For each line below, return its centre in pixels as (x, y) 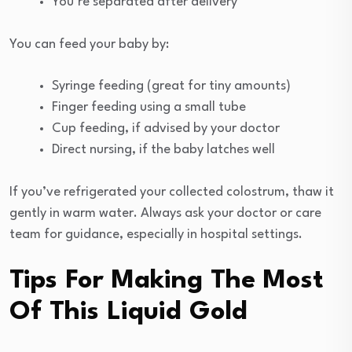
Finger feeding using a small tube (149, 108)
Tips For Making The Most (167, 281)
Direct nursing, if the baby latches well (163, 150)
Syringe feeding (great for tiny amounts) (171, 86)
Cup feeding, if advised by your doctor (166, 129)
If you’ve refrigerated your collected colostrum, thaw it (172, 192)
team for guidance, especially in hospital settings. (156, 235)
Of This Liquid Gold (128, 313)
